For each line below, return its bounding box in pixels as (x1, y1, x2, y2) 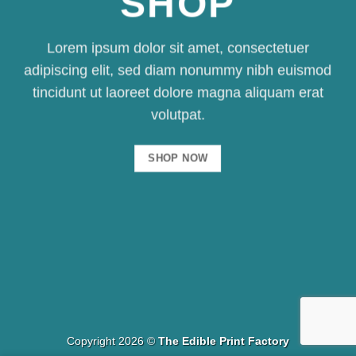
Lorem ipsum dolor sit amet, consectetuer (47, 40, 309, 56)
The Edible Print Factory (158, 334, 289, 347)
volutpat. (151, 106, 205, 123)
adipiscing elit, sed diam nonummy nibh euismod (24, 62, 332, 79)
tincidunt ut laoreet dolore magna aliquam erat (33, 84, 323, 101)
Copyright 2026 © (67, 334, 158, 347)
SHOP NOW (148, 152, 208, 164)
